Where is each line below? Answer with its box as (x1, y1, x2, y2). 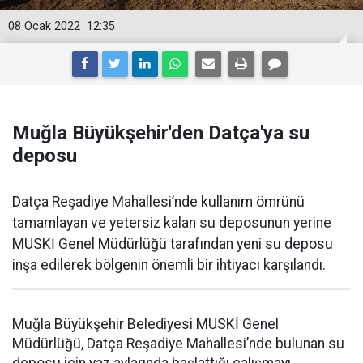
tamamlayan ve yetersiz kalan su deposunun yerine (12, 215, 331, 231)
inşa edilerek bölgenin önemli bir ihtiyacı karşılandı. (12, 257, 326, 273)
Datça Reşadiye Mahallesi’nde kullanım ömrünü (12, 194, 305, 210)
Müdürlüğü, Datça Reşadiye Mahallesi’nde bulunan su (12, 335, 344, 352)
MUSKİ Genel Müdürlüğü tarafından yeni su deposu (12, 236, 333, 252)
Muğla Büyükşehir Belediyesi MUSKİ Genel (12, 316, 279, 332)
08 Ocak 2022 (8, 19, 80, 33)
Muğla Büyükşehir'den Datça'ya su (12, 122, 310, 144)
